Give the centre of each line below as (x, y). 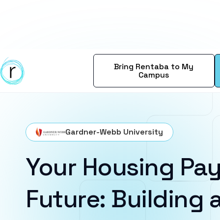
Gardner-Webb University (114, 132)
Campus (154, 75)
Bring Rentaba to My (154, 67)
